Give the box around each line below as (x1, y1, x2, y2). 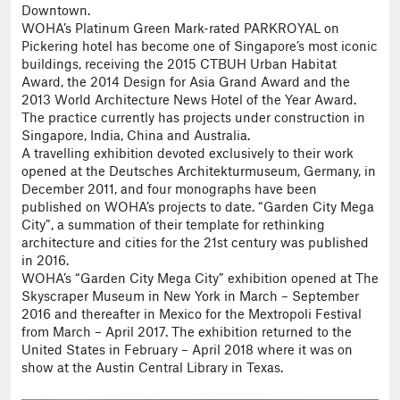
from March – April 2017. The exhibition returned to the (21, 326, 352, 339)
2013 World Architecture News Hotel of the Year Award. (21, 94, 356, 107)
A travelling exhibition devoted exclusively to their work (21, 147, 354, 161)
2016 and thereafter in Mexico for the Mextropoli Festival (21, 308, 362, 321)
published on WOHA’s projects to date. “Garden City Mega (21, 201, 374, 214)
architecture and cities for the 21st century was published (21, 237, 369, 250)
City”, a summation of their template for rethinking (21, 219, 325, 232)
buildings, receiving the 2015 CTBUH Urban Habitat (21, 58, 337, 71)
